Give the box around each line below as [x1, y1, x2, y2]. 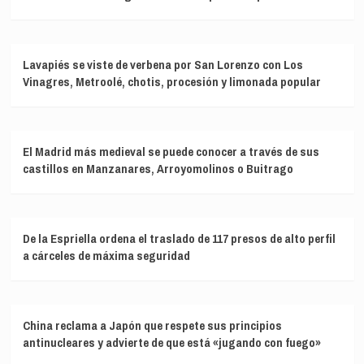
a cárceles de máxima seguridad [22, 247, 190, 265]
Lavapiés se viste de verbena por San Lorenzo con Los [22, 56, 303, 74]
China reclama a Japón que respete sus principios [22, 317, 282, 335]
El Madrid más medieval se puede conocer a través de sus [22, 143, 319, 161]
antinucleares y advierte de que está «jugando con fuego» [22, 334, 321, 352]
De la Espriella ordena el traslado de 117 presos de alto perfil [22, 230, 336, 248]
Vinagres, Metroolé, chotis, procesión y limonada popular [22, 73, 321, 91]
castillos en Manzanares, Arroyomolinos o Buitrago [22, 160, 293, 178]
